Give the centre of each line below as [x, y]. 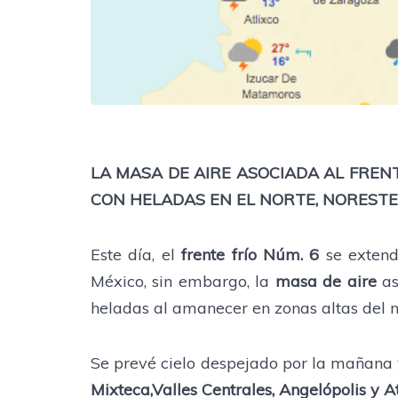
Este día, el [136, 255]
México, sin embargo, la [183, 281]
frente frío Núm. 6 [251, 255]
